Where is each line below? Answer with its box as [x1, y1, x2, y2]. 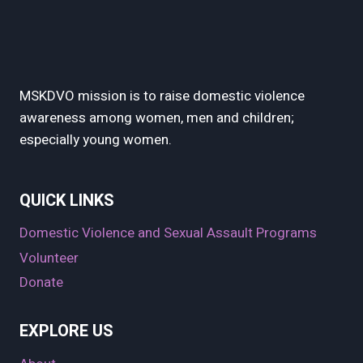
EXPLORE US [19, 318, 113, 343]
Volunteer [19, 247, 79, 268]
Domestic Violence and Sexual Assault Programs [19, 223, 317, 244]
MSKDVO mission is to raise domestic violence [19, 85, 305, 106]
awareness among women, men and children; [19, 107, 294, 128]
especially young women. [19, 129, 175, 150]
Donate [19, 272, 63, 293]
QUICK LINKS [19, 188, 114, 212]
